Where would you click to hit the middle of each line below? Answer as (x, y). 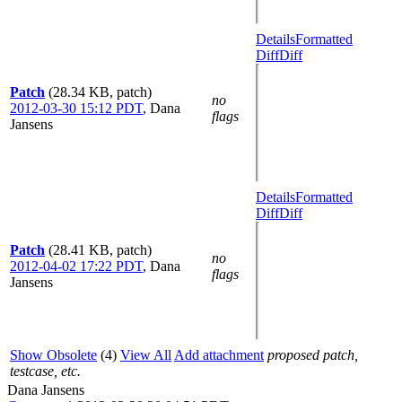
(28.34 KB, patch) (100, 92)
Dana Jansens (46, 390)
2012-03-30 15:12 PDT (76, 108)
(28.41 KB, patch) (100, 250)
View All (146, 355)
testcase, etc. (45, 371)
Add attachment (219, 355)
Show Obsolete (53, 355)
